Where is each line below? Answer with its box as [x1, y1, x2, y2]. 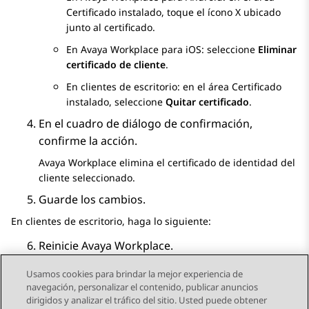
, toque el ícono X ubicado [161, 6, 281, 19]
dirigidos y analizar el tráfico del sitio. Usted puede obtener [26, 294, 268, 306]
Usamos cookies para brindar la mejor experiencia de [26, 268, 243, 280]
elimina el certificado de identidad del [117, 156, 295, 170]
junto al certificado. [66, 21, 155, 34]
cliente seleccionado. [39, 171, 135, 185]
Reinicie [39, 238, 81, 254]
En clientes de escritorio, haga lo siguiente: [11, 215, 211, 228]
